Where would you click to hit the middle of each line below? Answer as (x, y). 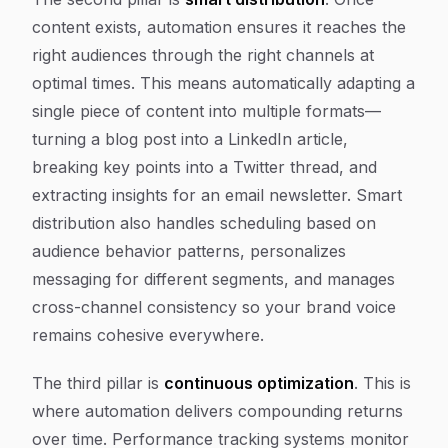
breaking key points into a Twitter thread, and (204, 167)
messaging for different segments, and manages (213, 279)
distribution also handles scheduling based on (204, 223)
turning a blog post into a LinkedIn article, (190, 139)
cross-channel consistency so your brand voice (214, 307)
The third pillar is (98, 383)
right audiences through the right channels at (203, 55)
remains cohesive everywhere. (148, 335)
